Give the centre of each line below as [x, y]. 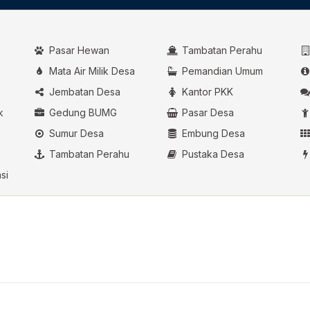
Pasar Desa [206, 113]
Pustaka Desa [211, 154]
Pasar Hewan [77, 51]
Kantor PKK [206, 92]
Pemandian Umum [221, 71]
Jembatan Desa [83, 92]
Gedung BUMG [81, 113]
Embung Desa [212, 134]
